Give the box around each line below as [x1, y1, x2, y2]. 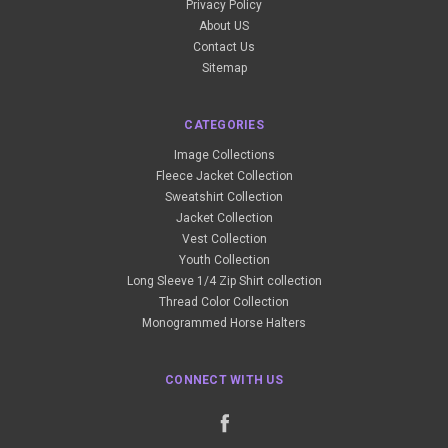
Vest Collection [181, 232, 267, 247]
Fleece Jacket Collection [155, 169, 293, 184]
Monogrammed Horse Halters [142, 316, 306, 331]
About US [199, 19, 249, 34]
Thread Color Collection [159, 295, 289, 310]
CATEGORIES [184, 118, 264, 133]
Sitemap [201, 61, 247, 76]
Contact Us [193, 40, 255, 55]
